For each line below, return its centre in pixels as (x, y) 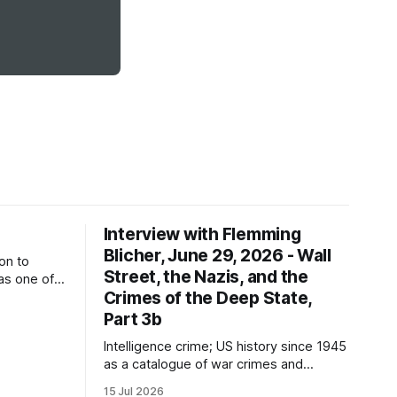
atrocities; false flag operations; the (210, 381)
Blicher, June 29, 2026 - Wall (217, 255)
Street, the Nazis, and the (206, 276)
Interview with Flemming (202, 234)
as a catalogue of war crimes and (203, 364)
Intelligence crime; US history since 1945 (225, 346)
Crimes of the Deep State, (207, 298)
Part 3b (132, 319)
